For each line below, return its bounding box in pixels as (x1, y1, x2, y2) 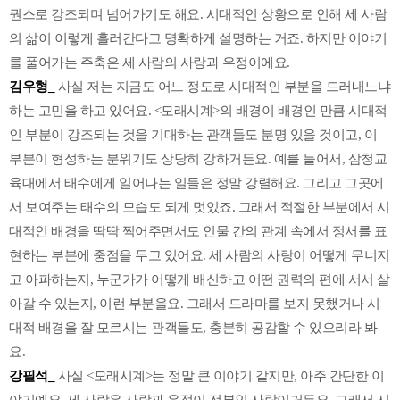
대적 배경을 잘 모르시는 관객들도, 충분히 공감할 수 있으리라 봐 (9, 320, 377, 335)
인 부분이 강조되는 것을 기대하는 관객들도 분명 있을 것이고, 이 (9, 127, 377, 142)
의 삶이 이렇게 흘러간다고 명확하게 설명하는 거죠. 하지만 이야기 (9, 30, 387, 46)
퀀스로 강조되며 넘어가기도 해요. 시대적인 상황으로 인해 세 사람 (9, 6, 387, 21)
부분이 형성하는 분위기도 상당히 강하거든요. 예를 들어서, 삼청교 (9, 151, 387, 166)
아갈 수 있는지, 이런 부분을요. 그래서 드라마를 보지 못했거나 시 (9, 296, 380, 311)
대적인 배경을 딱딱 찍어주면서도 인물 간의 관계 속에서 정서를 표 (9, 223, 387, 238)
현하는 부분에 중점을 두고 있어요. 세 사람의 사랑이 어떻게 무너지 (9, 247, 390, 262)
